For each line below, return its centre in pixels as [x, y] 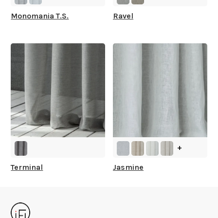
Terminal [27, 167]
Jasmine [128, 167]
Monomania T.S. [40, 16]
